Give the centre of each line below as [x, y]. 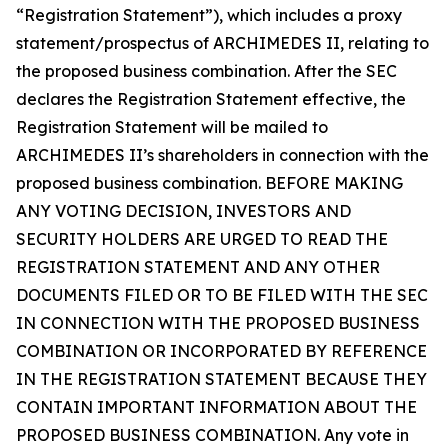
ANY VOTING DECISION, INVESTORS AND [183, 210]
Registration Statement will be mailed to [172, 126]
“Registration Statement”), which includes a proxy [209, 14]
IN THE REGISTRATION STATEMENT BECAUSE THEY [221, 378]
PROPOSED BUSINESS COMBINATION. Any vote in [212, 434]
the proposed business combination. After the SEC [206, 70]
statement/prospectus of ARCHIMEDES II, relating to [222, 42]
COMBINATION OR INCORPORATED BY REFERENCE [221, 350]
